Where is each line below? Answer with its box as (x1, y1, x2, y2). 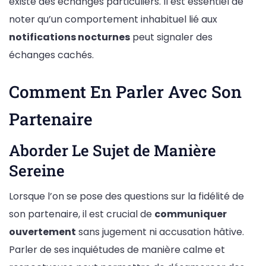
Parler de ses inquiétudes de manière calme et (9, 243, 225, 257)
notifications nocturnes (9, 30, 130, 44)
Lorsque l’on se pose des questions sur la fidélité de (9, 189, 244, 204)
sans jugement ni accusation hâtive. (76, 225, 244, 239)
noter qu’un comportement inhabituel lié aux (9, 12, 217, 26)
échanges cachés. (9, 47, 94, 62)
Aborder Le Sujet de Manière (9, 140, 216, 160)
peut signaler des (130, 30, 213, 44)
